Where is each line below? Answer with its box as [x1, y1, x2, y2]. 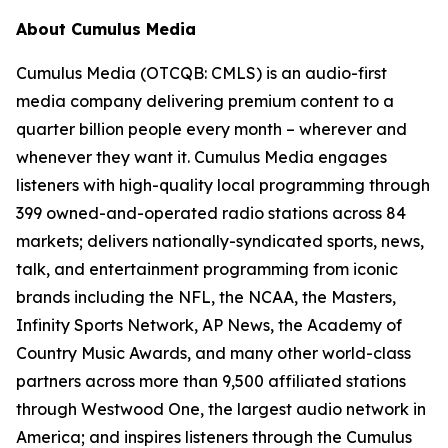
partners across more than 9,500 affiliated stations [16, 371, 406, 391]
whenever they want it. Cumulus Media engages [16, 147, 387, 167]
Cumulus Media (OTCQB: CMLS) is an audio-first [16, 63, 387, 83]
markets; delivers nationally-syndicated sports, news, [16, 231, 424, 251]
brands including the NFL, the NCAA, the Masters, [16, 287, 396, 307]
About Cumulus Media [16, 19, 196, 39]
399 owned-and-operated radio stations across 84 [16, 203, 406, 223]
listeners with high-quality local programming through [16, 175, 430, 195]
